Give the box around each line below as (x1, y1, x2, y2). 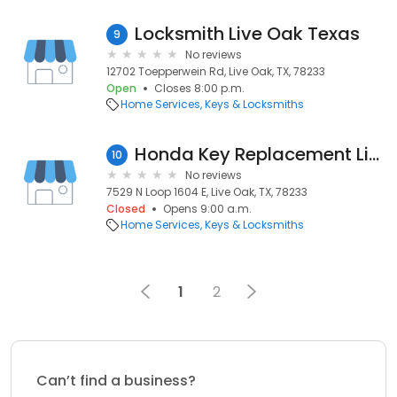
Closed (106, 201, 145, 216)
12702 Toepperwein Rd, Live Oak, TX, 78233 (106, 64, 325, 79)
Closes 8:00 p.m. (154, 81, 245, 96)
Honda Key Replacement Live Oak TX (369, 142, 379, 167)
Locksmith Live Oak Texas (135, 21, 360, 46)
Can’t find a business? (36, 370, 196, 391)
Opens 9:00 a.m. (163, 201, 252, 216)
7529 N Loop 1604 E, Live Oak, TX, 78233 (106, 184, 307, 199)
